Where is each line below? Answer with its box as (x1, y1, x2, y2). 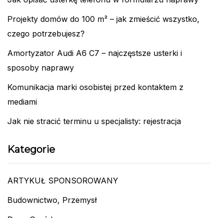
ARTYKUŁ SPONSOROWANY (7, 175, 118, 185)
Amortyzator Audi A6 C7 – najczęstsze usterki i (7, 48, 182, 58)
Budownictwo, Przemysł (7, 195, 97, 205)
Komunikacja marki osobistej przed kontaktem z (7, 82, 183, 92)
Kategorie (7, 143, 55, 155)
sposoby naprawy (7, 62, 74, 73)
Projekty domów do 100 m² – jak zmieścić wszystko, (7, 14, 200, 24)
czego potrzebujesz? (7, 28, 85, 38)
